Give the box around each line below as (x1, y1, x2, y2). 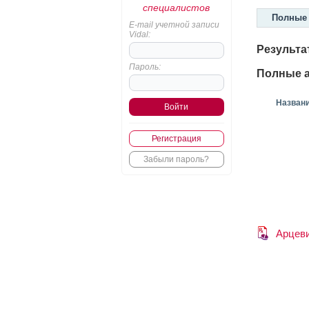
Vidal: (128, 30, 150, 39)
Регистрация (151, 134, 201, 143)
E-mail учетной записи (128, 20, 219, 30)
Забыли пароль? (143, 154, 209, 164)
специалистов (143, 2, 210, 13)
